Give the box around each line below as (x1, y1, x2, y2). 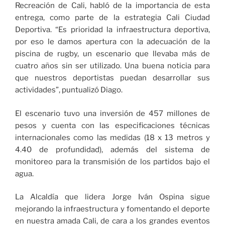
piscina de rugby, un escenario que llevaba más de (15, 49, 210, 59)
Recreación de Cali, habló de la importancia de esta (15, 1, 210, 11)
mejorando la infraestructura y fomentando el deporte (15, 204, 210, 214)
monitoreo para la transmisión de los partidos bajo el (15, 157, 210, 166)
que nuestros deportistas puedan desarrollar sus (15, 73, 210, 83)
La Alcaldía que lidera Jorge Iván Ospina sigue (15, 192, 210, 202)
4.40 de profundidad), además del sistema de (15, 145, 210, 154)
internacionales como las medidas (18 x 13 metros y (15, 133, 210, 142)
